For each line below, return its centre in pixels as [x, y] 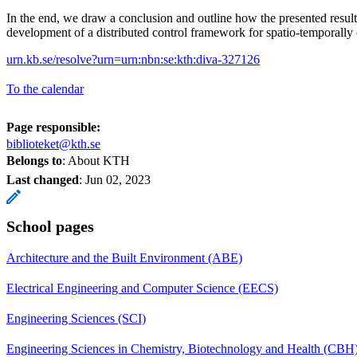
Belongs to [34, 160]
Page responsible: [53, 127]
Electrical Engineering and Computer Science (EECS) [142, 288]
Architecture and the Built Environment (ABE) [124, 257]
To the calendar [45, 88]
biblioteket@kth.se [53, 143]
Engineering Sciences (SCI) [76, 318]
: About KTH [96, 160]
